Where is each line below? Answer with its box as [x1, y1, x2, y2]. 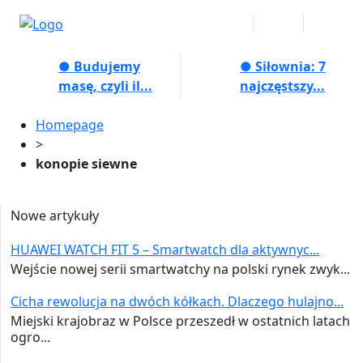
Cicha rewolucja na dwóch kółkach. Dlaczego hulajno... [11, 292, 344, 310]
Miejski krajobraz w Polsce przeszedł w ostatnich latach [11, 311, 350, 330]
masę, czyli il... [58, 76, 152, 95]
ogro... [11, 327, 50, 346]
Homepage [36, 115, 104, 134]
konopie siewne [36, 154, 137, 173]
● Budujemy [58, 57, 140, 75]
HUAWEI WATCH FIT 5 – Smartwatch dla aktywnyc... [11, 240, 319, 258]
